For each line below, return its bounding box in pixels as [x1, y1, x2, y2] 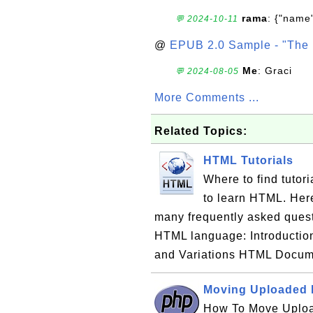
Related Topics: [154, 125, 247, 137]
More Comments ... [154, 92, 259, 103]
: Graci [258, 65, 292, 76]
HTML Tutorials [203, 154, 293, 166]
